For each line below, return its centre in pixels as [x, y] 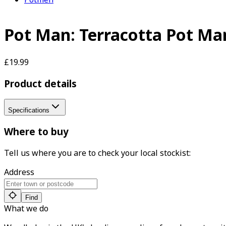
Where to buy [36, 132]
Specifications [29, 110]
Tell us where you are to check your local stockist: [97, 153]
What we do [26, 208]
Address [19, 172]
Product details [40, 83]
